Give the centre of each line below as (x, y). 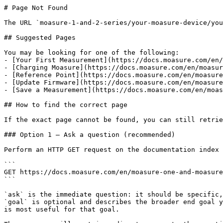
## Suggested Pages (40, 38)
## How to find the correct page (66, 105)
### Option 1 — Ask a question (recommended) (90, 135)
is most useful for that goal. (62, 209)
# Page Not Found (36, 8)
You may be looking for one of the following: (92, 53)
